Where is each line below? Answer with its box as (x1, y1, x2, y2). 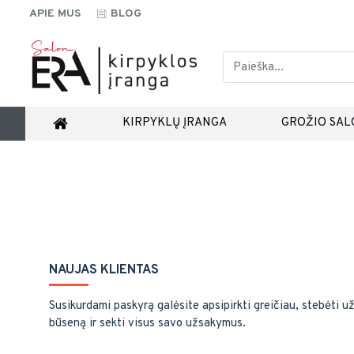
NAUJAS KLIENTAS (49, 262, 159, 278)
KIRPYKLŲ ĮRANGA (122, 115, 227, 130)
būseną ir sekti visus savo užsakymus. (49, 316, 246, 331)
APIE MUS (29, 7, 81, 21)
